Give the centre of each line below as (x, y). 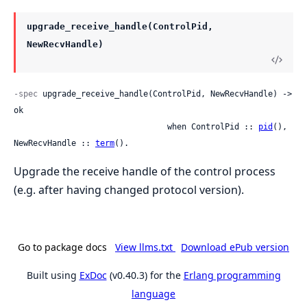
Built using (53, 275)
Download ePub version (235, 247)
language (153, 293)
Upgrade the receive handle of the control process (145, 171)
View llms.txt (145, 247)
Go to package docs (62, 247)
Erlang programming (232, 275)
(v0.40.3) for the (145, 275)
